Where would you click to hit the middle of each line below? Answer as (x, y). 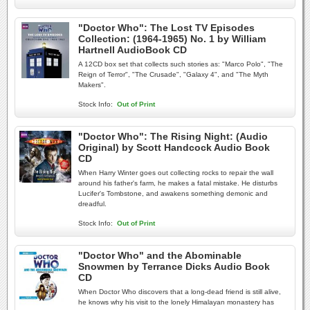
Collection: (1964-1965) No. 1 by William (172, 39)
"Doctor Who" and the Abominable (160, 255)
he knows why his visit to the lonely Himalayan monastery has (176, 302)
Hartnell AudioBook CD (133, 50)
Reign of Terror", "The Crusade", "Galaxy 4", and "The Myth (173, 74)
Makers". (92, 85)
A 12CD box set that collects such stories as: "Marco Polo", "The (181, 64)
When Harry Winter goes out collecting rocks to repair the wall (176, 173)
